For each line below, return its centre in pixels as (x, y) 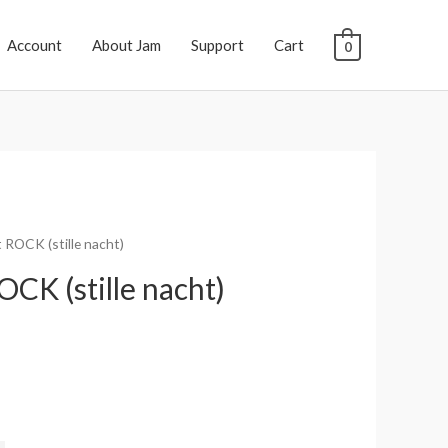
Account (34, 45)
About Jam (126, 45)
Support (217, 45)
